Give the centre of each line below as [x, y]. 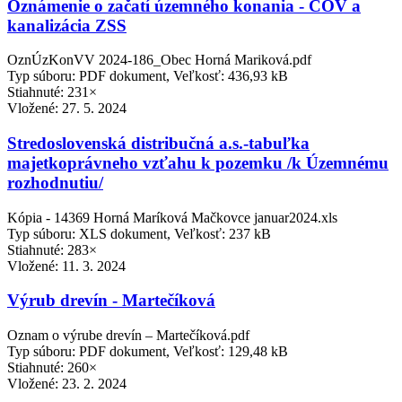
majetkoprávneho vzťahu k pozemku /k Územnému [198, 162]
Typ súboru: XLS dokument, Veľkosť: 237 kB [139, 233]
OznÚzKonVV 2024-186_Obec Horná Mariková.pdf [159, 60]
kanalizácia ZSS [67, 25]
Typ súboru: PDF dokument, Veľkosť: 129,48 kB [148, 352]
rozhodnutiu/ [55, 182]
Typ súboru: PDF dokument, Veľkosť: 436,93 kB [148, 76]
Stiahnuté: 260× [52, 368]
